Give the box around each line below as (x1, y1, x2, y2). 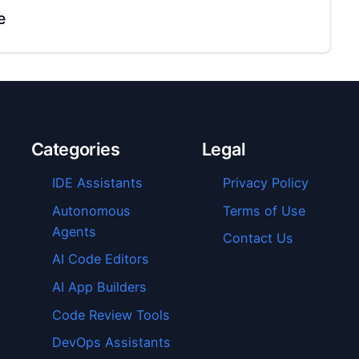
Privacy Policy (223, 175, 309, 192)
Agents (51, 223, 96, 240)
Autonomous (51, 202, 131, 219)
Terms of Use (223, 202, 306, 219)
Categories (30, 138, 120, 159)
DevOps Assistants (51, 334, 171, 351)
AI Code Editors (51, 251, 149, 268)
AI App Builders (51, 279, 147, 296)
